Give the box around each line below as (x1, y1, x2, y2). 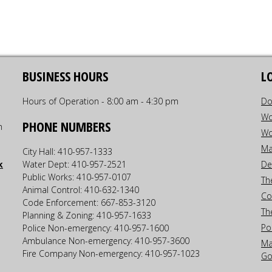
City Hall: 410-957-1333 (22, 146, 112, 157)
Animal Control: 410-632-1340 (22, 184, 139, 195)
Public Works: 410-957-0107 (22, 171, 131, 183)
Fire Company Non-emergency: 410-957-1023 (22, 248, 200, 259)
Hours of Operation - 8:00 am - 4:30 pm (22, 95, 178, 107)
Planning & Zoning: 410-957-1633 (22, 209, 151, 221)
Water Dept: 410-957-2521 (22, 158, 126, 170)
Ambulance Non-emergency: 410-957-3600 (22, 235, 189, 246)
